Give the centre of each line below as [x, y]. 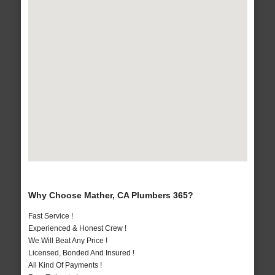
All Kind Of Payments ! [65, 265]
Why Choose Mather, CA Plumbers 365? [110, 196]
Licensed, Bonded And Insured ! [81, 253]
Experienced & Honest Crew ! [77, 229]
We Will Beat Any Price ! [68, 241]
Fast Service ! [50, 216]
